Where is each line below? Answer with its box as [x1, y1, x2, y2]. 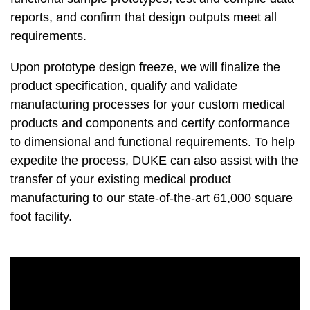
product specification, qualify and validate [10, 78, 237, 93]
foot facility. [10, 209, 72, 224]
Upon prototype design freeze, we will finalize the [10, 60, 280, 74]
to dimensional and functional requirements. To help [10, 134, 295, 149]
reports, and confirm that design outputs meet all [10, 10, 277, 24]
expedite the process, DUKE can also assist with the [10, 153, 298, 167]
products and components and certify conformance [10, 116, 290, 130]
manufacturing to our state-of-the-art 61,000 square [10, 190, 293, 205]
